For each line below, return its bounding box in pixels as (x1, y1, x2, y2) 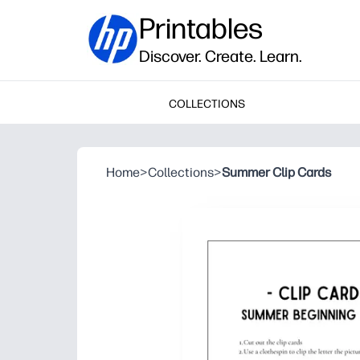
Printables (139, 11, 263, 46)
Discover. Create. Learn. (139, 47, 302, 66)
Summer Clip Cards (222, 165, 331, 180)
